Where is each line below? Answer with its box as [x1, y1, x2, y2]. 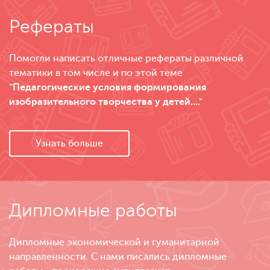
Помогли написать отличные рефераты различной [9, 53, 243, 64]
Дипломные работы [9, 201, 177, 221]
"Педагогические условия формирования [9, 82, 206, 93]
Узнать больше [36, 138, 103, 149]
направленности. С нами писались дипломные [9, 251, 227, 263]
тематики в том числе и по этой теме [9, 67, 183, 79]
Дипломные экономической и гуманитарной [9, 237, 219, 248]
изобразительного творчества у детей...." [9, 96, 202, 108]
